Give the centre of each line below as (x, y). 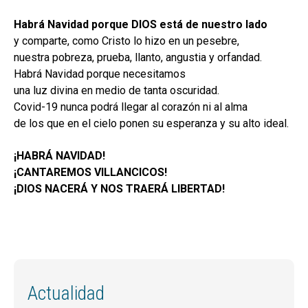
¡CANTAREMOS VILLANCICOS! (90, 172)
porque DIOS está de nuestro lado (179, 25)
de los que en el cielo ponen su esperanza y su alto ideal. (151, 124)
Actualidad (66, 294)
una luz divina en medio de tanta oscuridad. (117, 91)
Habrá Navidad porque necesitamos (100, 74)
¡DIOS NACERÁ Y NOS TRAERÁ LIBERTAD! (119, 188)
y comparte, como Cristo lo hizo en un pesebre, (126, 41)
